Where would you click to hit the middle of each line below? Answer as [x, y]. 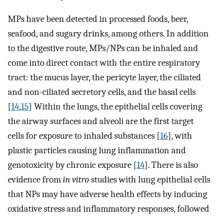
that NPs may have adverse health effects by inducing [108, 194]
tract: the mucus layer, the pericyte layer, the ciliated [104, 78]
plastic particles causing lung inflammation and [97, 151]
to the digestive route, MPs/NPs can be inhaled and [103, 48]
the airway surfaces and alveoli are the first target [101, 121]
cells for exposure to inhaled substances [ [84, 136]
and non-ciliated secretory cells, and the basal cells [102, 92]
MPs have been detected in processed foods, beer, [98, 19]
